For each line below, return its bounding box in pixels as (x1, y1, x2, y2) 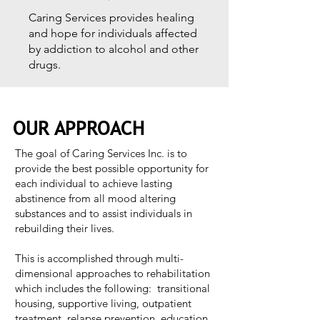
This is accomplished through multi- (15, 251, 184, 265)
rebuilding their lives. (15, 221, 117, 235)
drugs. (29, 58, 61, 71)
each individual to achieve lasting (15, 176, 172, 190)
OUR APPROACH (13, 116, 144, 140)
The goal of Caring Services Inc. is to (15, 146, 187, 160)
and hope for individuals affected (29, 26, 197, 40)
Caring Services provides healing (29, 11, 194, 24)
